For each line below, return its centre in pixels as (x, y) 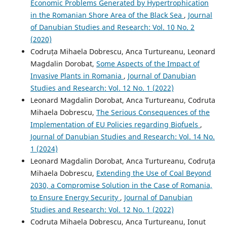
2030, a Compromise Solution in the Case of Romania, (121, 185)
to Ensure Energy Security (75, 197)
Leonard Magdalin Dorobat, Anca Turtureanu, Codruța (123, 161)
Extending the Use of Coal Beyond (154, 173)
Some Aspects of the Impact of (148, 63)
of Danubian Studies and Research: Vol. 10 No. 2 (112, 27)
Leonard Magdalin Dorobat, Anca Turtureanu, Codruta (123, 100)
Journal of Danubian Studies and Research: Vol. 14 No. (122, 136)
